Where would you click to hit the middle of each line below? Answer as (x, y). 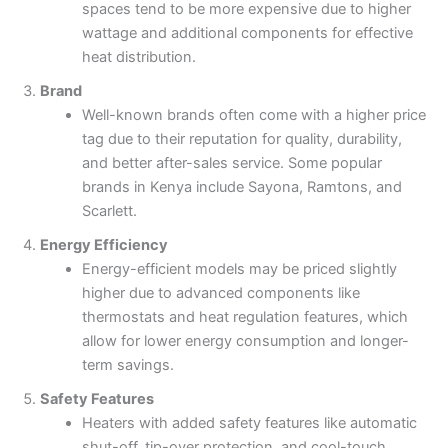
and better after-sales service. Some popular (231, 163)
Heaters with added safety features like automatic (249, 423)
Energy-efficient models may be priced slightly (239, 269)
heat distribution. (138, 57)
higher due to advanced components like (220, 293)
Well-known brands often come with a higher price (253, 115)
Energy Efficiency (104, 245)
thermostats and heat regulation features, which (244, 317)
